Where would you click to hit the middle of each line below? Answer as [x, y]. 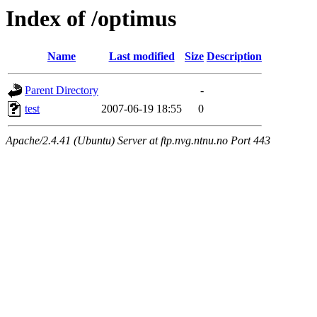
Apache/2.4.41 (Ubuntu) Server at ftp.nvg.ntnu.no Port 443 [138, 141]
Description [234, 57]
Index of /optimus [91, 18]
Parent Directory [62, 91]
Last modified [142, 57]
